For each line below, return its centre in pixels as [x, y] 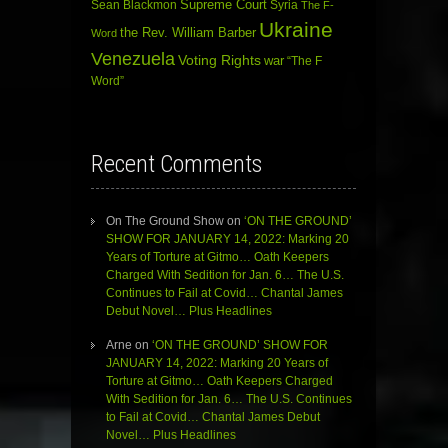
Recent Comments [176, 164]
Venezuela [133, 59]
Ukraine [296, 30]
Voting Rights [219, 61]
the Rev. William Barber [188, 33]
